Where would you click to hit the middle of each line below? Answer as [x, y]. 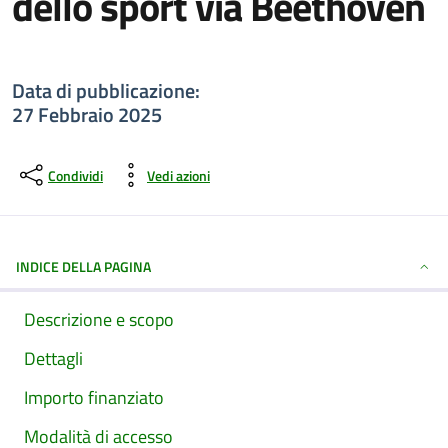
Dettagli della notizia [154, 58]
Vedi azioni [178, 175]
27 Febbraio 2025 [87, 114]
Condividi [75, 175]
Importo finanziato [94, 397]
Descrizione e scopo [99, 319]
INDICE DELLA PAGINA [83, 266]
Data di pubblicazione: [106, 90]
